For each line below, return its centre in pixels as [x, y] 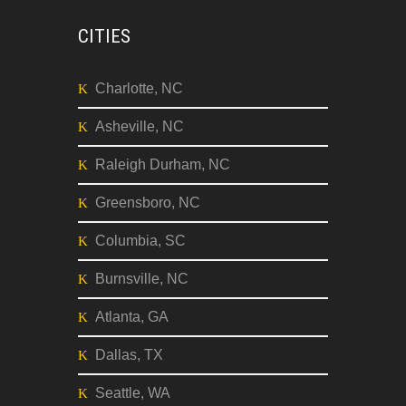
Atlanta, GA [132, 317]
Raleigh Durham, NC [163, 164]
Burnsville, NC [142, 279]
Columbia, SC [140, 241]
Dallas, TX [129, 355]
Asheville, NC [140, 126]
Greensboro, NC [148, 203]
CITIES [104, 36]
